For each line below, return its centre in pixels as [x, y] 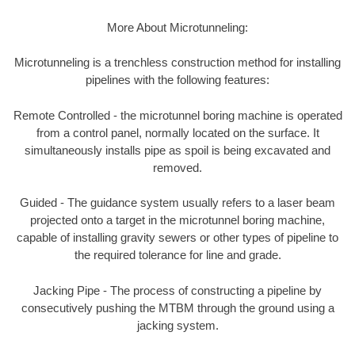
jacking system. [177, 325]
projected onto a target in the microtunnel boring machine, [177, 220]
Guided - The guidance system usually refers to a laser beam [177, 203]
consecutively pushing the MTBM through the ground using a [177, 307]
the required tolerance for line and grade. [177, 255]
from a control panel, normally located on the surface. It [177, 132]
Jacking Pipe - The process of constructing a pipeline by [177, 290]
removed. [177, 167]
